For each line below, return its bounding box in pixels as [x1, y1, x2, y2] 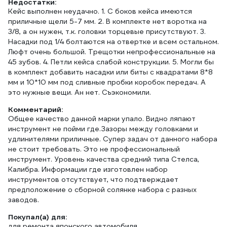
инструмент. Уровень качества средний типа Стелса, [8, 155, 199, 164]
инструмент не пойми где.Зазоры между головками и [8, 124, 198, 133]
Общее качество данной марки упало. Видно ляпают [8, 114, 196, 123]
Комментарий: [8, 105, 63, 114]
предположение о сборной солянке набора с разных [8, 185, 197, 194]
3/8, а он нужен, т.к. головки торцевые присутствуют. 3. [8, 27, 206, 36]
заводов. [8, 195, 39, 204]
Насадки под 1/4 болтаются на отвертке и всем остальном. [8, 37, 219, 46]
